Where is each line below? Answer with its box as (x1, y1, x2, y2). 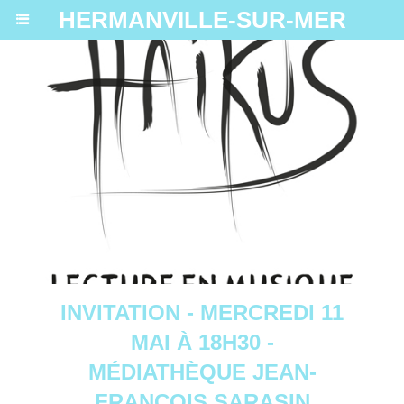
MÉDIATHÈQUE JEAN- (87, 360, 317, 385)
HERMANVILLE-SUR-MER (58, 6, 346, 33)
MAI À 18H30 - (130, 330, 274, 355)
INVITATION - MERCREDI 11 (60, 300, 344, 326)
